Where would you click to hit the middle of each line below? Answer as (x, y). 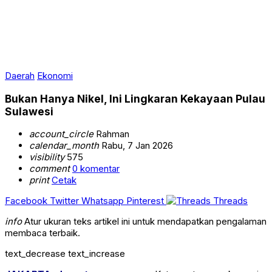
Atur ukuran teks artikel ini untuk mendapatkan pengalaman (144, 222)
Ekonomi (55, 76)
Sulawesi (29, 111)
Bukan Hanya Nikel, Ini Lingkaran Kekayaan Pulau (135, 98)
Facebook (26, 201)
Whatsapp (103, 201)
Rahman (111, 134)
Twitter (64, 201)
